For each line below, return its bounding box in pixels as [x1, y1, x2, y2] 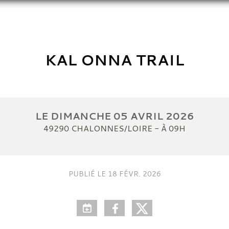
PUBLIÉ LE [68, 168, 108, 178]
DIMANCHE [50, 109, 113, 123]
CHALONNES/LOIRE [71, 122, 152, 134]
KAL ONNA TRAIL [45, 50, 184, 70]
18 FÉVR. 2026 [107, 168, 161, 178]
